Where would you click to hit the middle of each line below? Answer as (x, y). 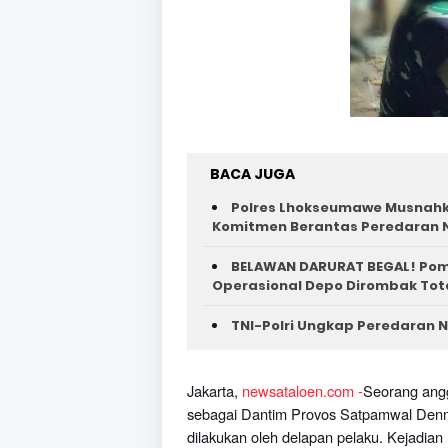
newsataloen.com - (302, 390)
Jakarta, (214, 390)
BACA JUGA (252, 174)
